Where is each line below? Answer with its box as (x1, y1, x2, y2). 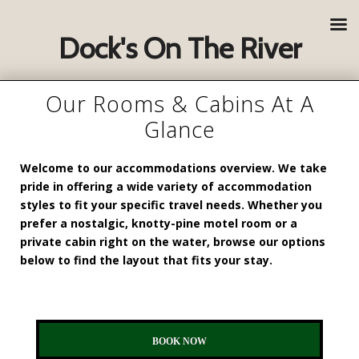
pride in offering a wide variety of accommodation (20, 179, 312, 195)
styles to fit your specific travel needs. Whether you (20, 197, 322, 213)
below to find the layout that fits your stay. (20, 252, 272, 268)
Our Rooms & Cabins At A (45, 89, 314, 119)
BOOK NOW (152, 336, 207, 348)
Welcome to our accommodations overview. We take (20, 160, 327, 176)
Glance (143, 115, 216, 145)
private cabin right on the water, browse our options (20, 234, 325, 250)
